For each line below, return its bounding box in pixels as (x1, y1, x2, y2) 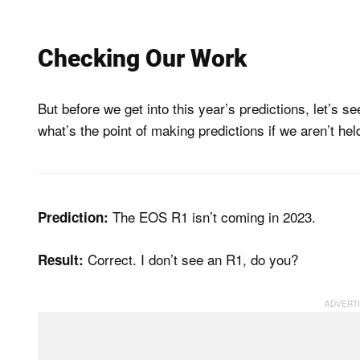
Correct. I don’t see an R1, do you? (84, 249, 298, 270)
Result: (38, 250, 84, 270)
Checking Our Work (38, 43, 247, 72)
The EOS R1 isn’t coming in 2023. (108, 206, 316, 227)
